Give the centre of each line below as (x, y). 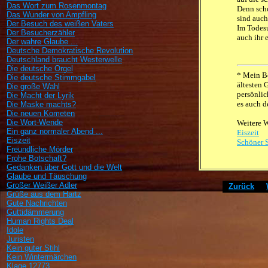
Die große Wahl (33, 86)
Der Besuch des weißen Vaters (60, 24)
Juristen (20, 239)
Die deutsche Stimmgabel (51, 77)
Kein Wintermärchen (42, 257)
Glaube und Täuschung (47, 176)
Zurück (241, 186)
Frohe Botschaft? (36, 158)
